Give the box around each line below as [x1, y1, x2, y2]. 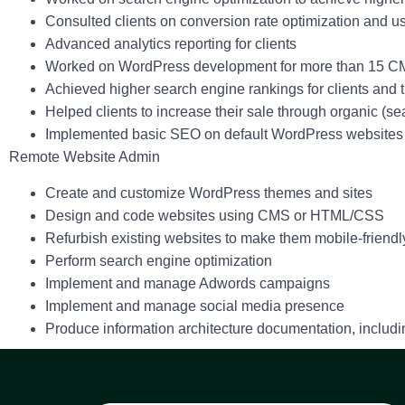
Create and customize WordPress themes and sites [45, 184, 376, 201]
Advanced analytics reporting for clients [45, 36, 300, 52]
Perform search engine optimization [45, 252, 276, 268]
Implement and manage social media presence [45, 297, 348, 314]
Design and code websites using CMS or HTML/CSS [45, 207, 388, 223]
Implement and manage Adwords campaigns [45, 275, 334, 291]
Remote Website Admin [9, 149, 160, 165]
